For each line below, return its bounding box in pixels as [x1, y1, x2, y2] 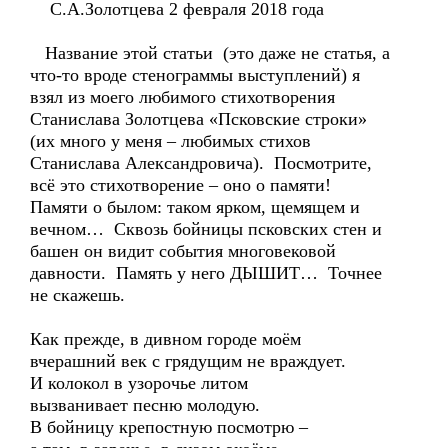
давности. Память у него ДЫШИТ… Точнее [30, 263, 382, 283]
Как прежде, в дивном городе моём [30, 329, 301, 349]
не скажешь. [30, 285, 125, 305]
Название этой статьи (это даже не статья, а [30, 43, 390, 63]
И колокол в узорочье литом [30, 373, 248, 393]
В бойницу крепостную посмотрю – [30, 417, 308, 437]
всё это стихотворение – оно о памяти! [30, 175, 336, 195]
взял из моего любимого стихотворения [30, 87, 335, 107]
